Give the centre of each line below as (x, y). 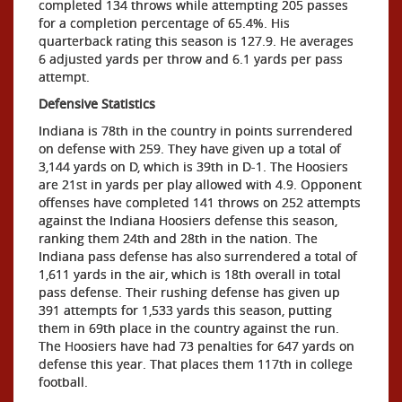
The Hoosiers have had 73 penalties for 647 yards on (197, 345)
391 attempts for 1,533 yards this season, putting (185, 310)
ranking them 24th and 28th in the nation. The (178, 238)
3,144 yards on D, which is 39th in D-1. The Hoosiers (193, 166)
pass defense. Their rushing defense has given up (189, 292)
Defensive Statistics (97, 103)
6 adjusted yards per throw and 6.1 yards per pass (191, 58)
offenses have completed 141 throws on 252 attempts (200, 202)
